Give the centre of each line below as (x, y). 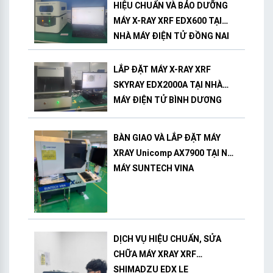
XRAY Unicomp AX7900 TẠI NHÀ (176, 153)
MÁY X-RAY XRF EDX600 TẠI (168, 21)
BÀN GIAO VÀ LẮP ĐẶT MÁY (167, 137)
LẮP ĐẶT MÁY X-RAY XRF (162, 70)
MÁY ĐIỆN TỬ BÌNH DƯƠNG (168, 100)
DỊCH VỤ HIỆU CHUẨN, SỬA (167, 239)
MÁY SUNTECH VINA (154, 168)
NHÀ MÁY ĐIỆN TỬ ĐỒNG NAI (171, 36)
